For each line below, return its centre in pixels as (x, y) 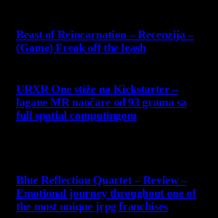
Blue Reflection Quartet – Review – (101, 180)
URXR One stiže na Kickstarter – (97, 89)
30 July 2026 (36, 136)
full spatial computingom (76, 115)
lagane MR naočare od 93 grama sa (101, 102)
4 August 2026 (39, 69)
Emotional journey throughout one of (106, 193)
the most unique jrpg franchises (92, 206)
